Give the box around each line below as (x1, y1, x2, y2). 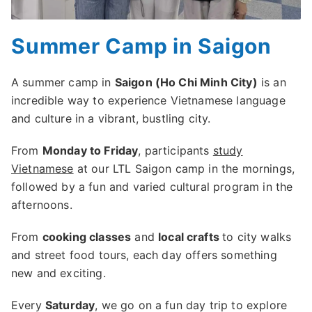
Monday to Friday (42, 143, 139, 158)
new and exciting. (11, 266, 106, 281)
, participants (138, 143, 213, 158)
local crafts (158, 230, 223, 244)
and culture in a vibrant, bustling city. (11, 111, 211, 126)
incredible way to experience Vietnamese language (11, 93, 286, 108)
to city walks (222, 230, 292, 244)
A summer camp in (11, 75, 115, 90)
